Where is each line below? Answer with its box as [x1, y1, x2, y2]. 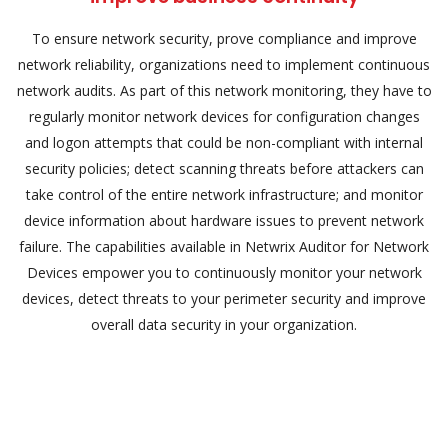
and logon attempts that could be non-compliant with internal [25, 133, 423, 152]
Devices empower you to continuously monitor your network [26, 263, 422, 282]
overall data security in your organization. [91, 315, 357, 334]
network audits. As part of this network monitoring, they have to [16, 81, 432, 100]
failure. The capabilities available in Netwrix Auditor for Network [19, 237, 429, 256]
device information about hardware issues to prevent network [24, 211, 424, 230]
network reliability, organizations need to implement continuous [18, 55, 430, 74]
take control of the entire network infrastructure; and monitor [25, 185, 423, 204]
